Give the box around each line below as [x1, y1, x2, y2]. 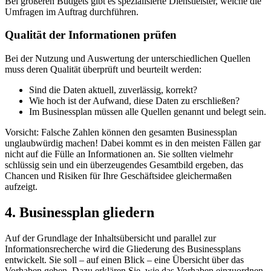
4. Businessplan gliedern [5, 204, 154, 221]
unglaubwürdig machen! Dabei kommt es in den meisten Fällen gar [5, 138, 261, 149]
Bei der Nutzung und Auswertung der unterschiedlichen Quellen [5, 53, 250, 64]
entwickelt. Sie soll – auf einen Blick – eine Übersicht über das [5, 255, 244, 265]
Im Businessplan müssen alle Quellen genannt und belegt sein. [29, 106, 266, 117]
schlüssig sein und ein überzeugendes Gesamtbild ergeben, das [5, 160, 243, 171]
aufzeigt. [5, 181, 38, 192]
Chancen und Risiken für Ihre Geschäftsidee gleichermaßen [5, 171, 232, 181]
